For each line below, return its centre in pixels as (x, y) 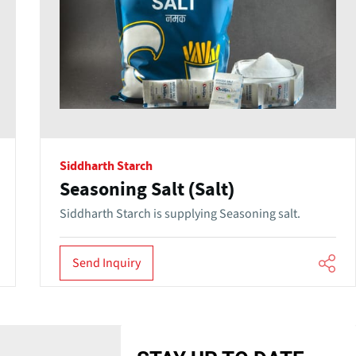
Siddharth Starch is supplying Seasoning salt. (180, 214)
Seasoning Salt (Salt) (147, 190)
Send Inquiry (106, 263)
